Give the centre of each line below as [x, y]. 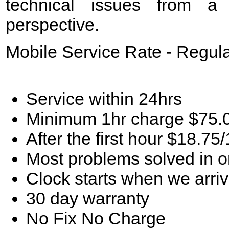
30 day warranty [88, 198]
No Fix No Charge [96, 218]
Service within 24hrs [104, 98]
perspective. [52, 24]
